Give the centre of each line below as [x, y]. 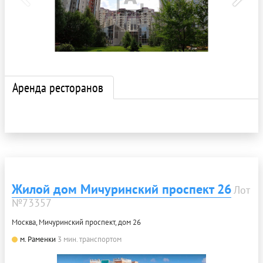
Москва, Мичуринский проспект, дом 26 [76, 222]
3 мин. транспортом [90, 239]
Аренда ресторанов [58, 87]
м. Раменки [38, 239]
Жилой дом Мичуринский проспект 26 [122, 189]
